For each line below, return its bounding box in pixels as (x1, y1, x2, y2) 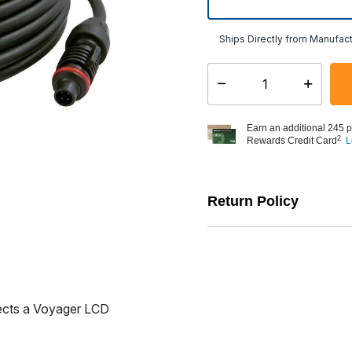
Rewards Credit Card (247, 135, 337, 146)
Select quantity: (207, 84, 279, 97)
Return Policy (207, 193, 299, 209)
